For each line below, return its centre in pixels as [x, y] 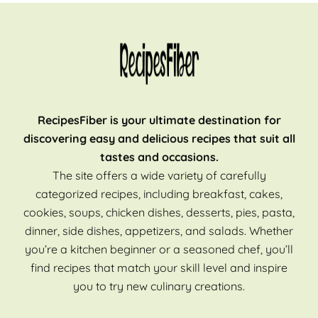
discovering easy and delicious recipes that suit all [159, 138]
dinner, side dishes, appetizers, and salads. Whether [159, 230]
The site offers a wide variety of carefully [159, 175]
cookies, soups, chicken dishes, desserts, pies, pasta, [159, 212]
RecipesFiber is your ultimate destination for [159, 120]
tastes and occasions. [159, 157]
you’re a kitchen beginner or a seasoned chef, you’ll [159, 249]
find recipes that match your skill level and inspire [159, 267]
